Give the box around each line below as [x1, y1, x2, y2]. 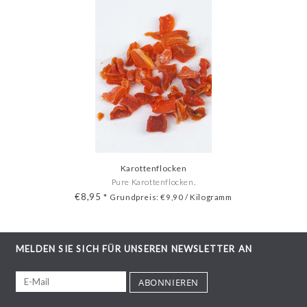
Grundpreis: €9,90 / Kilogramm [110, 191, 232, 201]
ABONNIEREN [138, 275, 199, 288]
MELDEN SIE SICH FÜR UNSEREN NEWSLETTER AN [16, 243, 253, 254]
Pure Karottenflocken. [111, 177, 196, 186]
